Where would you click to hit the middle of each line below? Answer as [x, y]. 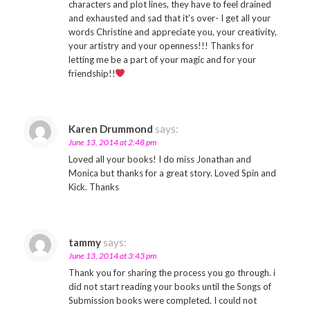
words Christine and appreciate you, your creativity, [172, 32]
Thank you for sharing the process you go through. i [172, 273]
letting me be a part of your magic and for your [162, 60]
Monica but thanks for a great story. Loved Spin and [172, 173]
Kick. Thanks [93, 187]
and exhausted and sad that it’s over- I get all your [169, 18]
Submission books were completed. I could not [162, 300]
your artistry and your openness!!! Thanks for [161, 46]
